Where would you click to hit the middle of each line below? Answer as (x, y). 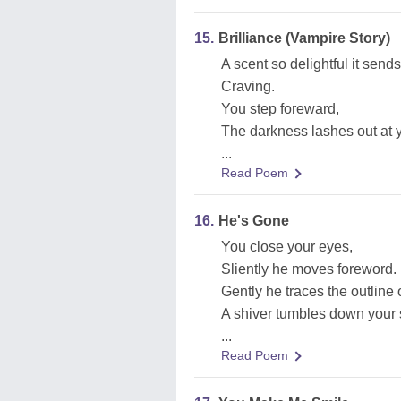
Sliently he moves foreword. (309, 269)
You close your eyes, (287, 247)
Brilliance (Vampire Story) (304, 38)
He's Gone (254, 221)
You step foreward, (280, 109)
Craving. (248, 86)
